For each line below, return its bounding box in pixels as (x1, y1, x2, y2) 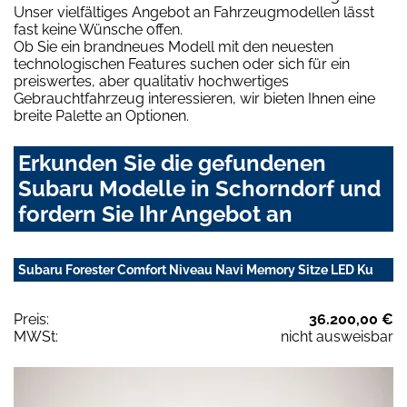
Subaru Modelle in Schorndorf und (18, 175, 381, 203)
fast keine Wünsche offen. (14, 21, 183, 39)
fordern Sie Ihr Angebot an (18, 201, 293, 228)
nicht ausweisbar (281, 328, 393, 346)
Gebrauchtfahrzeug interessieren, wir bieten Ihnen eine (14, 90, 375, 108)
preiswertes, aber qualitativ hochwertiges (14, 73, 289, 91)
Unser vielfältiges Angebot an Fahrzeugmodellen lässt (14, 4, 374, 22)
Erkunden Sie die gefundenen (18, 150, 326, 177)
